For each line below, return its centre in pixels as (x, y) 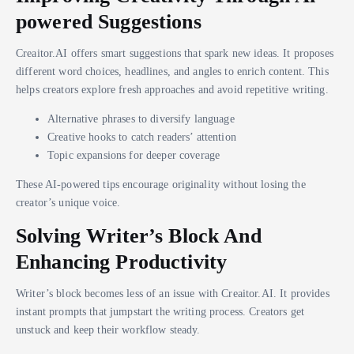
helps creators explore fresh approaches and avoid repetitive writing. (172, 89)
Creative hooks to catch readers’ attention (142, 137)
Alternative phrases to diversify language (141, 119)
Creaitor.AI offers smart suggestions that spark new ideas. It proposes (175, 53)
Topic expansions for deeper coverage (134, 155)
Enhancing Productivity (122, 262)
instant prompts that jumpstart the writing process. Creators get (160, 312)
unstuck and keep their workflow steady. (108, 330)
